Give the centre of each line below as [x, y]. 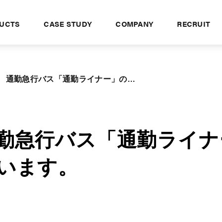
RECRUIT [194, 24]
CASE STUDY [68, 24]
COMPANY [135, 24]
